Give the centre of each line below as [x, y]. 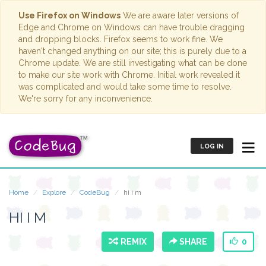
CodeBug [95, 192]
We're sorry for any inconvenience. [85, 99]
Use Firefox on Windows [69, 15]
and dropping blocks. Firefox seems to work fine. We [121, 39]
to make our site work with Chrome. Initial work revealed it [129, 75]
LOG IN [212, 146]
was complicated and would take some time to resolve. [125, 87]
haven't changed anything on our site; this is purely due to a [132, 51]
